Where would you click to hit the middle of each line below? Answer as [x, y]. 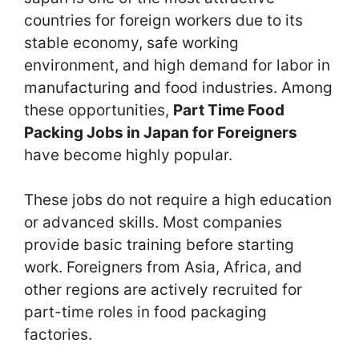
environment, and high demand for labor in [177, 65]
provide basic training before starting [159, 245]
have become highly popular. [128, 155]
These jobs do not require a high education [178, 200]
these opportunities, [99, 110]
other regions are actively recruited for [163, 290]
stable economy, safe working [131, 42]
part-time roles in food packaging [145, 313]
